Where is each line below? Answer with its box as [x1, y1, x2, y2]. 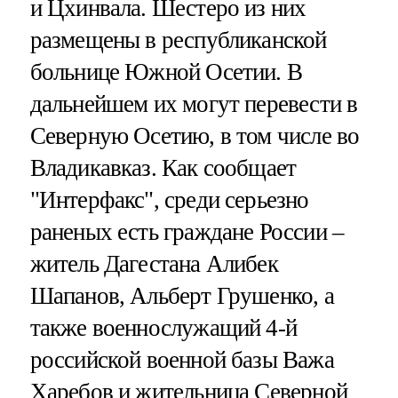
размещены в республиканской [29, 27, 327, 54]
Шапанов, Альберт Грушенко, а [29, 283, 334, 310]
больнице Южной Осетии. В [29, 59, 303, 86]
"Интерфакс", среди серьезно [29, 187, 309, 214]
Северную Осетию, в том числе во [29, 123, 360, 150]
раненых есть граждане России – [29, 219, 345, 246]
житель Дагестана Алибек [29, 251, 278, 278]
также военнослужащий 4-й [29, 314, 298, 342]
